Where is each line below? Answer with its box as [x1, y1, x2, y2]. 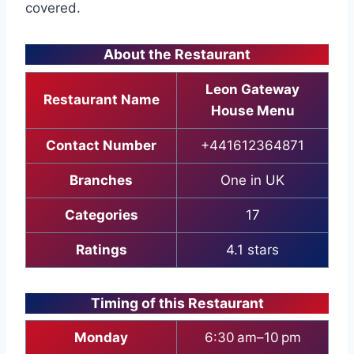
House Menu [210, 102, 295, 119]
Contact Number [46, 137, 156, 153]
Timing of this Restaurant [90, 294, 264, 311]
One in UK [220, 171, 284, 188]
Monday [74, 330, 128, 346]
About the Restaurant [104, 45, 250, 62]
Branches [70, 171, 133, 188]
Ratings [75, 241, 127, 258]
